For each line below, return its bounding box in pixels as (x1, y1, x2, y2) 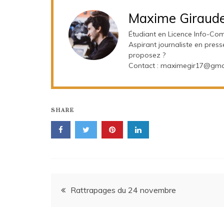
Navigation (50, 175, 133, 198)
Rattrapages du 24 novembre (70, 185, 176, 195)
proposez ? (128, 50, 165, 60)
